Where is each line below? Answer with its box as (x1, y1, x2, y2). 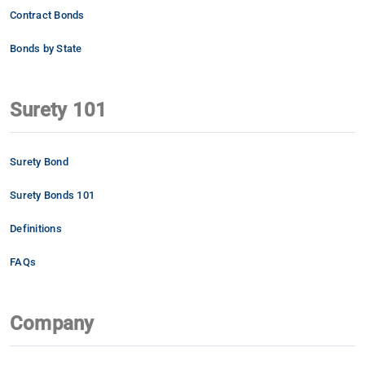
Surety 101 (10, 98, 108, 121)
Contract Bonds (10, 8, 85, 21)
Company (10, 311, 95, 335)
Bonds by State (10, 42, 82, 55)
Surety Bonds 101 (10, 188, 95, 201)
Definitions (10, 222, 62, 235)
